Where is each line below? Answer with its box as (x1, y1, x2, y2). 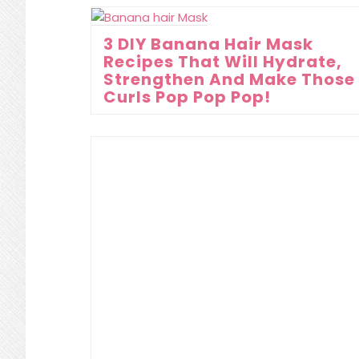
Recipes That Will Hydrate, (103, 50, 342, 73)
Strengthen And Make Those (103, 67, 355, 91)
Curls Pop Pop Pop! (103, 85, 271, 108)
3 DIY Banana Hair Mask (103, 32, 313, 55)
